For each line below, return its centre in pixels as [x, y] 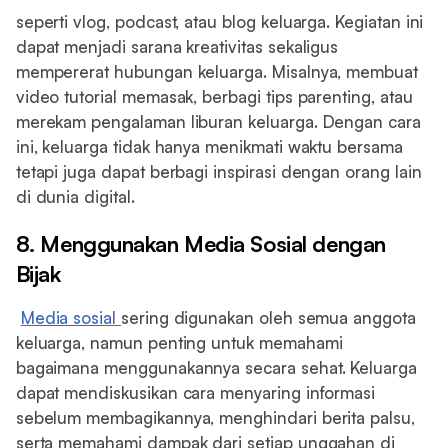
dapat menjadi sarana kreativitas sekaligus [177, 47]
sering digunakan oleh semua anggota [268, 317]
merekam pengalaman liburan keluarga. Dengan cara [218, 122]
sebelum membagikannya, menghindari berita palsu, [215, 417]
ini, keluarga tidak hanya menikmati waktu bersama [209, 147]
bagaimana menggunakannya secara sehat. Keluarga [216, 367]
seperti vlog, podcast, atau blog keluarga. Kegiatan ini [219, 22]
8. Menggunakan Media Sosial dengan [200, 243]
